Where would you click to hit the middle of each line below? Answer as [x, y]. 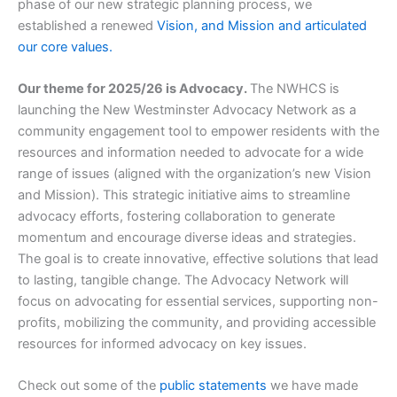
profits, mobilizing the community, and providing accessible [197, 322]
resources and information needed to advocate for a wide [191, 152]
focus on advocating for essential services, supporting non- [198, 301]
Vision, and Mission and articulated [262, 25]
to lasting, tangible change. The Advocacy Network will [183, 280]
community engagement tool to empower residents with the [198, 131]
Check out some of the [89, 386]
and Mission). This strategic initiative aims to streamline [184, 195]
